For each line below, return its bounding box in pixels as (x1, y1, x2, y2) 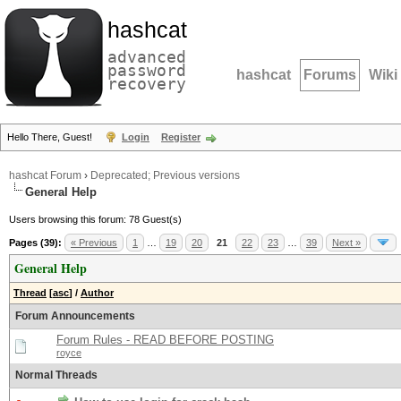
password (107, 61, 186, 80)
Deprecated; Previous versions (90, 169, 240, 182)
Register (161, 132, 200, 142)
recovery (107, 74, 186, 93)
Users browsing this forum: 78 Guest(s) (9, 214, 182, 225)
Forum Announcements (15, 310, 135, 322)
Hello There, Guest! (7, 132, 95, 142)
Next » (332, 237, 361, 248)
